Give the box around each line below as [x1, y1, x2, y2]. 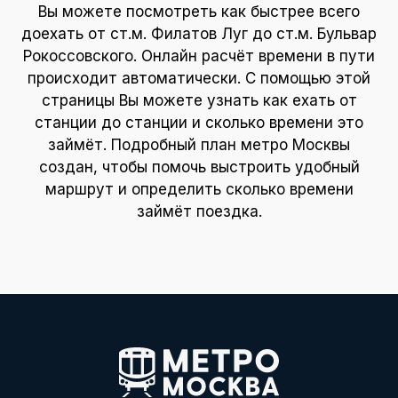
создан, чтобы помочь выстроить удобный [38, 158, 360, 177]
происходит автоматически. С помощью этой [28, 69, 370, 88]
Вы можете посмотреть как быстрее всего [38, 3, 360, 21]
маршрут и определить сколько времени [44, 180, 354, 199]
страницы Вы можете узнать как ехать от [41, 92, 357, 110]
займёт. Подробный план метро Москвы [48, 136, 350, 155]
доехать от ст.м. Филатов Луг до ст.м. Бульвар [21, 25, 377, 44]
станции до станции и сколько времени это [35, 114, 363, 132]
